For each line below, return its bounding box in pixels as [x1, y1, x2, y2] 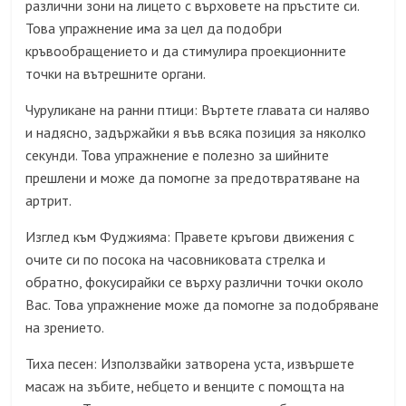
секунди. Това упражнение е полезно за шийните [25, 145, 330, 164]
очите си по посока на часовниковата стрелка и [25, 249, 326, 268]
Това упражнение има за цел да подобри [25, 18, 283, 37]
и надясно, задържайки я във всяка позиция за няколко [25, 122, 367, 141]
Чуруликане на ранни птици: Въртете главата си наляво [25, 100, 371, 119]
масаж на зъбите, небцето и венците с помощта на [25, 376, 345, 395]
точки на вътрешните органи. [25, 63, 207, 82]
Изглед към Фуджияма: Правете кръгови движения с [25, 227, 355, 246]
